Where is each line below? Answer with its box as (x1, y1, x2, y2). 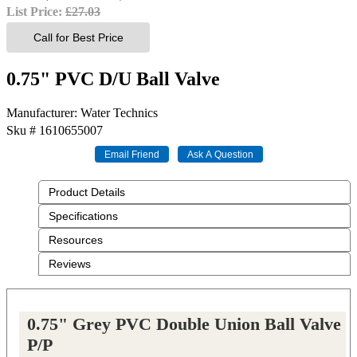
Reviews (49, 257, 91, 270)
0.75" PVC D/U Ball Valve (6, 68, 220, 89)
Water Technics (80, 105, 158, 120)
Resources (49, 233, 103, 246)
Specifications (49, 209, 118, 222)
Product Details (49, 185, 125, 198)
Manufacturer (6, 105, 74, 120)
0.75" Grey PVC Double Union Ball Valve (27, 313, 341, 334)
